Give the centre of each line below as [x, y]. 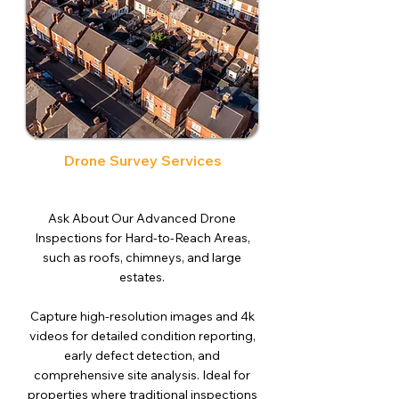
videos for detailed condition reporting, [142, 336]
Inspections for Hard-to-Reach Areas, [142, 238]
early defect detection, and [142, 355]
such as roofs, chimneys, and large [142, 257]
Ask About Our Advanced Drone [142, 218]
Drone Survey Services [142, 160]
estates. [142, 277]
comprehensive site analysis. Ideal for [142, 375]
